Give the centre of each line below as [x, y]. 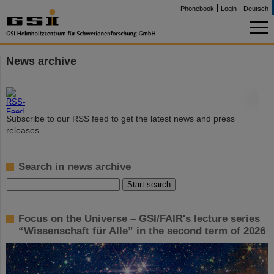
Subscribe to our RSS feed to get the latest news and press [120, 119]
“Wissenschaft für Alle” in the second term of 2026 [142, 231]
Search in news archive [75, 167]
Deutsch [256, 9]
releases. [24, 130]
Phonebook [197, 9]
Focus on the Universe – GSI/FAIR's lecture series [139, 219]
